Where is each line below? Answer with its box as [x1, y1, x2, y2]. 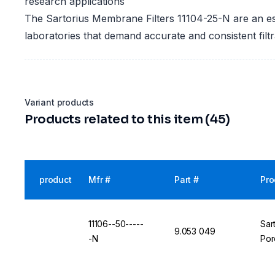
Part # [174, 174, 199, 185]
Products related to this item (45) [25, 112, 231, 128]
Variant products [25, 97, 95, 108]
